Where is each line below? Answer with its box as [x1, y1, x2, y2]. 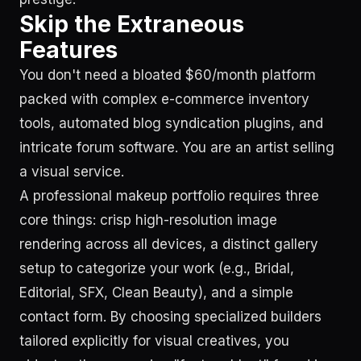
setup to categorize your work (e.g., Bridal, [19, 260, 294, 276]
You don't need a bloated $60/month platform [19, 67, 316, 83]
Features [19, 36, 118, 64]
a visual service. [19, 164, 124, 180]
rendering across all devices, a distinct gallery [19, 236, 318, 252]
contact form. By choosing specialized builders [19, 309, 322, 325]
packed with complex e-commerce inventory [19, 91, 309, 107]
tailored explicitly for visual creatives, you [19, 333, 289, 349]
